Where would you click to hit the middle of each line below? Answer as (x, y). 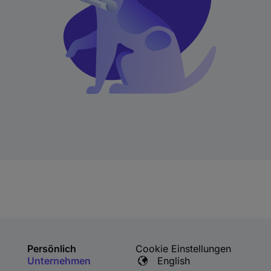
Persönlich (51, 249)
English (173, 261)
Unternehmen (59, 261)
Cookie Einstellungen (183, 249)
